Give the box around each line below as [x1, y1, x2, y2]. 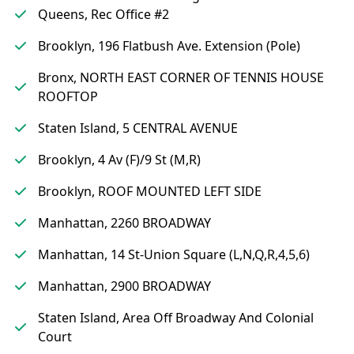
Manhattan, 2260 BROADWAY [38, 214, 211, 232]
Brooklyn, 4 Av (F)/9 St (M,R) [38, 151, 201, 168]
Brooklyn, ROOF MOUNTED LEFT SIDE [38, 183, 262, 200]
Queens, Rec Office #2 [38, 6, 169, 23]
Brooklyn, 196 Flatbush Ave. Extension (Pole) [38, 37, 300, 55]
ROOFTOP [38, 88, 98, 105]
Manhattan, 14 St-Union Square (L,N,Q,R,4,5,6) [38, 246, 310, 263]
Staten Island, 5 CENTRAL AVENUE [38, 119, 238, 137]
